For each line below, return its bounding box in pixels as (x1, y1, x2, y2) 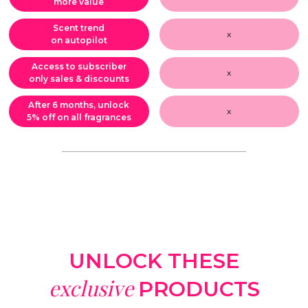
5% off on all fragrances (26, 112, 131, 122)
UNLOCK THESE (68, 248, 240, 274)
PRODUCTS (137, 276, 260, 302)
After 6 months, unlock (28, 100, 130, 110)
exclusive (48, 274, 138, 302)
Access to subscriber (31, 61, 126, 71)
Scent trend (53, 23, 105, 33)
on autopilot (50, 35, 107, 45)
